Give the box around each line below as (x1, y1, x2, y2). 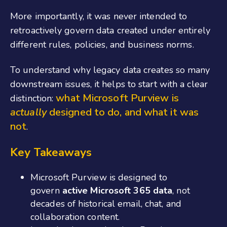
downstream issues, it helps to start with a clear (10, 78, 208, 91)
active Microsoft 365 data (62, 184, 173, 197)
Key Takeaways (10, 144, 92, 160)
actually (10, 105, 47, 120)
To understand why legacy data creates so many (10, 64, 210, 77)
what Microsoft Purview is (56, 91, 179, 105)
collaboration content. (30, 210, 120, 223)
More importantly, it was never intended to (10, 10, 187, 22)
